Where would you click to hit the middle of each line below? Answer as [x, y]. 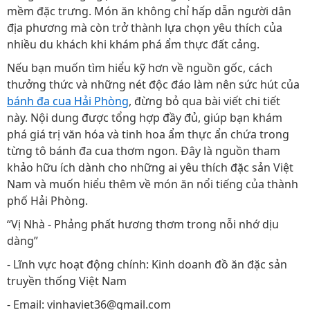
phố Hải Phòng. [47, 201]
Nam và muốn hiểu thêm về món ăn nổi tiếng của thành [153, 184]
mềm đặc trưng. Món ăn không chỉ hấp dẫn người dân [149, 11]
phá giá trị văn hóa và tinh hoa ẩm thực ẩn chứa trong [148, 134]
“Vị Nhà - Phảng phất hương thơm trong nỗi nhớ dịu [143, 224]
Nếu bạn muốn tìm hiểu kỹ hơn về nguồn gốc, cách [140, 68]
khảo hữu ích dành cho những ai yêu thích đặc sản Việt [150, 167]
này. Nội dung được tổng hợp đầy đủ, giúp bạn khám [145, 118]
